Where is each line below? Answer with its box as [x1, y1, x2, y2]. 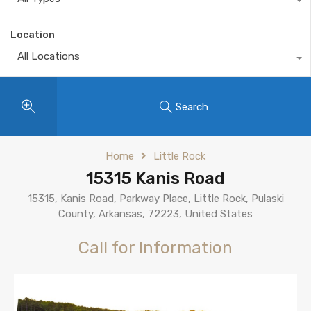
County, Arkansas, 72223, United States [58, 208, 253, 220]
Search [175, 100, 208, 113]
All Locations [17, 50, 80, 62]
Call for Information [78, 238, 233, 258]
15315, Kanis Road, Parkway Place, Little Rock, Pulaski [27, 192, 284, 205]
